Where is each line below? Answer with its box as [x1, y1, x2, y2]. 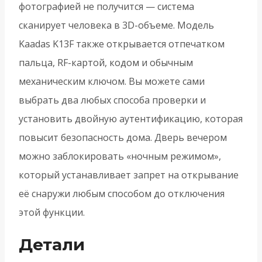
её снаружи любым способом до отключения [19, 187, 225, 201]
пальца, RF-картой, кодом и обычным [19, 56, 193, 70]
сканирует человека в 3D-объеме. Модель [19, 19, 214, 32]
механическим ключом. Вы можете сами [19, 75, 205, 88]
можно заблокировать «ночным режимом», [19, 150, 221, 163]
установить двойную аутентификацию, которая [19, 112, 243, 126]
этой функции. [19, 206, 85, 219]
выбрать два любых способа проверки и [19, 94, 206, 107]
